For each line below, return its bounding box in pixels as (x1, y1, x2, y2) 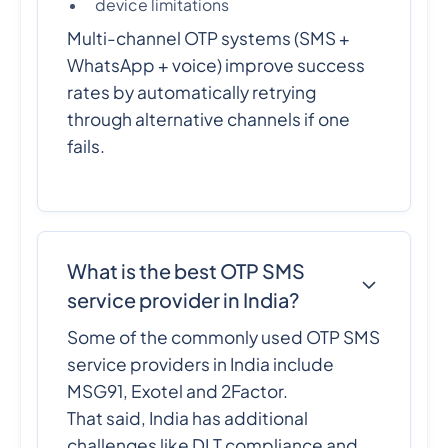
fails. (67, 134, 106, 157)
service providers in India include (67, 353, 335, 376)
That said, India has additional (67, 407, 309, 430)
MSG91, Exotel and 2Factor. (67, 380, 289, 403)
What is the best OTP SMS (67, 258, 306, 284)
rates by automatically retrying (67, 80, 317, 103)
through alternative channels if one (67, 107, 351, 130)
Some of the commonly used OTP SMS (67, 326, 381, 349)
